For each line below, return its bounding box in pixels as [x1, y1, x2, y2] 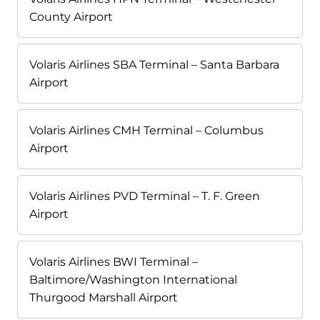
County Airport [29, 10, 113, 24]
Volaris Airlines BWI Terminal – [29, 255, 198, 269]
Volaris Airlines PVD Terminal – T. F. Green [29, 189, 260, 204]
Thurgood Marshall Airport [29, 291, 178, 305]
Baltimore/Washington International [29, 273, 237, 287]
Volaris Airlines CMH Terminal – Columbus [29, 124, 264, 138]
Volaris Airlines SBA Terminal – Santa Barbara [29, 58, 279, 72]
